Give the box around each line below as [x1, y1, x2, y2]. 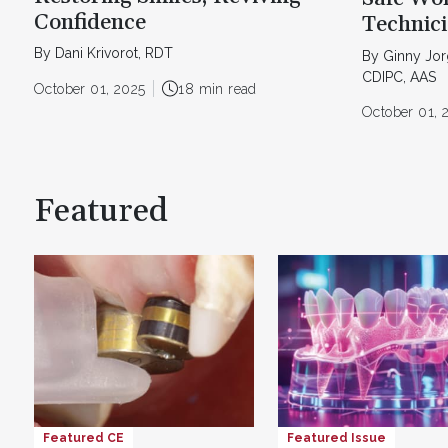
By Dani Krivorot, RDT [34, 45, 173, 61]
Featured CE [43, 431, 124, 446]
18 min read [178, 80, 257, 97]
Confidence [34, 8, 146, 37]
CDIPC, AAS [362, 68, 436, 85]
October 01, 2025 [34, 80, 146, 97]
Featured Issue [287, 431, 386, 446]
